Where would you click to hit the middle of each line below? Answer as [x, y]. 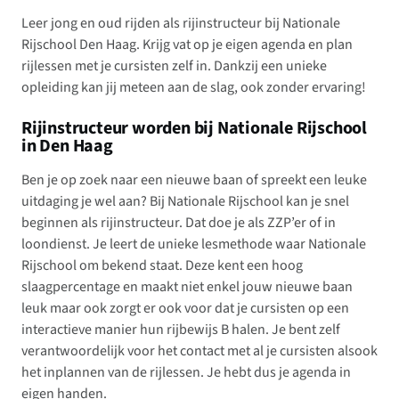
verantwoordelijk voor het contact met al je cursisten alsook [199, 351]
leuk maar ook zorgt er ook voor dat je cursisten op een [185, 308]
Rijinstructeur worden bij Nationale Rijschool [194, 128]
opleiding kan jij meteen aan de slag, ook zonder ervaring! [194, 87]
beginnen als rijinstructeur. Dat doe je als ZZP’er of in [179, 223]
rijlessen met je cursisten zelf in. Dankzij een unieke [174, 66]
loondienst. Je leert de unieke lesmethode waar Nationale [194, 244]
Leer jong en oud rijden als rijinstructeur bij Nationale [181, 23]
